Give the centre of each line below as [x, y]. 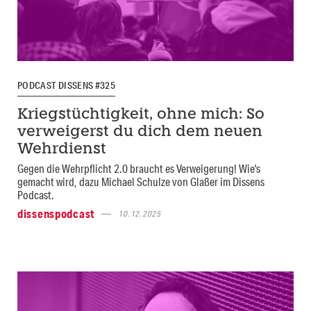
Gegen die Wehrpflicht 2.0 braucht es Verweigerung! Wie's [139, 169]
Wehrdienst [62, 150]
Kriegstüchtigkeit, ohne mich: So [141, 115]
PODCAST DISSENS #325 [67, 85]
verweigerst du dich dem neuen [140, 133]
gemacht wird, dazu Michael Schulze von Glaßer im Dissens [141, 182]
